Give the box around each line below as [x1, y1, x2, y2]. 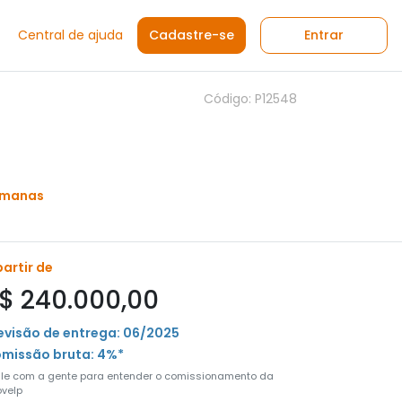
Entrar [304, 26, 344, 44]
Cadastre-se [149, 26, 234, 44]
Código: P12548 [204, 90, 297, 108]
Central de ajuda [18, 26, 123, 44]
